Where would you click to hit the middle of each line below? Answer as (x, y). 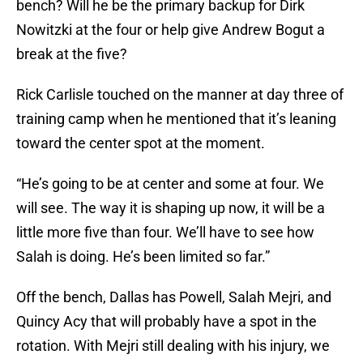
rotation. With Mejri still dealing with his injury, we (173, 346)
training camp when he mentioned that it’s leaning (176, 119)
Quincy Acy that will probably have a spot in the (167, 322)
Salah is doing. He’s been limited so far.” (143, 257)
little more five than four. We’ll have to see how (165, 233)
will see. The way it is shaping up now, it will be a (171, 208)
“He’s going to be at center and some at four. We (170, 184)
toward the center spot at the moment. (141, 143)
